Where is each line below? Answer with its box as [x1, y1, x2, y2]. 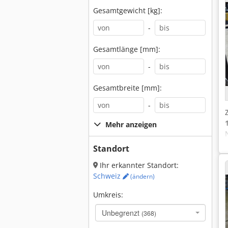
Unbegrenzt [102, 208, 141, 218]
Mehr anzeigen [105, 120, 157, 129]
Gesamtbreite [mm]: [93, 83, 162, 93]
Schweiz [93, 171, 123, 181]
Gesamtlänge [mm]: [93, 44, 160, 54]
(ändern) [129, 172, 155, 181]
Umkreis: [93, 190, 123, 199]
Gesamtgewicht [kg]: [93, 6, 162, 15]
